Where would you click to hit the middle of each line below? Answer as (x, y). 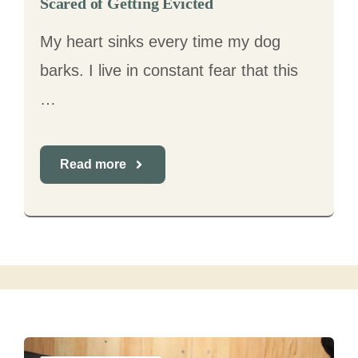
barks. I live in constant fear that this (169, 70)
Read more (93, 164)
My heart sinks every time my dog (160, 42)
